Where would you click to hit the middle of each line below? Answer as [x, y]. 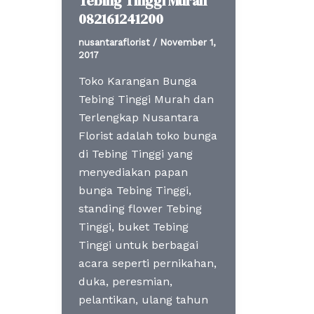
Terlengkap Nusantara [139, 118]
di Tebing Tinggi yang [136, 154]
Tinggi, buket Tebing [134, 227]
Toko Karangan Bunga [138, 81]
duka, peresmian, [125, 282]
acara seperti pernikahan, [148, 264]
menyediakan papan [133, 172]
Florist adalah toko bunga [148, 136]
